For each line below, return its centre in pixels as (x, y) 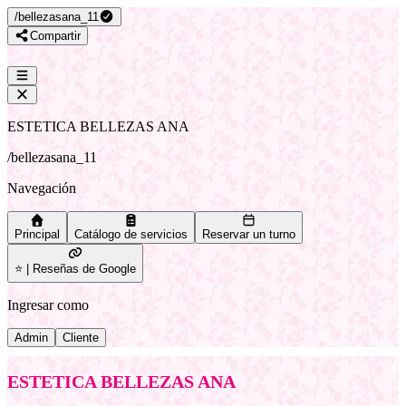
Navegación (42, 188)
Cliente (81, 338)
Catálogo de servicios (131, 234)
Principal (37, 234)
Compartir (55, 36)
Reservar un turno (249, 234)
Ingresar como (48, 305)
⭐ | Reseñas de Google (75, 269)
